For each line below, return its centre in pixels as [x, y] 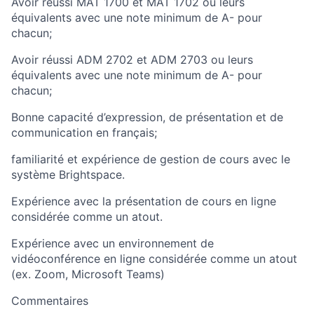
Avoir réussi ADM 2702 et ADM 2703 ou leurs [132, 60]
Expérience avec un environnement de [112, 243]
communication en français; [84, 132]
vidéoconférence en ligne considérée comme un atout [154, 259]
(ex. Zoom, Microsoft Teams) [88, 274]
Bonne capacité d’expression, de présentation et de [147, 117]
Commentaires [50, 301]
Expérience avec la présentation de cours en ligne [144, 201]
